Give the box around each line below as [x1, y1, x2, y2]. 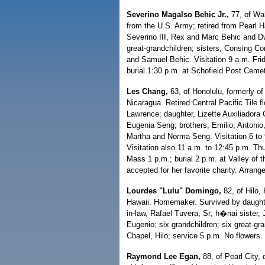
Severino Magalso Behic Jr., [127, 10, 229, 19]
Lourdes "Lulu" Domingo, [127, 186, 221, 195]
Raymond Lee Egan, [127, 252, 201, 261]
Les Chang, [127, 87, 168, 96]
